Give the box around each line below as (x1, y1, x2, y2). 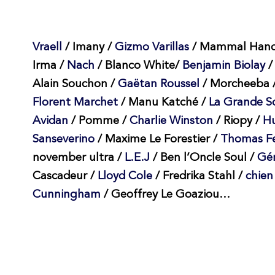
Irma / (32, 60, 67, 72)
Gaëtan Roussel (117, 79, 203, 91)
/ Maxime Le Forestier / (97, 134, 220, 146)
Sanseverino (32, 134, 98, 146)
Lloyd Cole (97, 171, 152, 183)
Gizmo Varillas (114, 42, 189, 54)
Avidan (32, 115, 68, 128)
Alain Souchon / (32, 79, 118, 91)
